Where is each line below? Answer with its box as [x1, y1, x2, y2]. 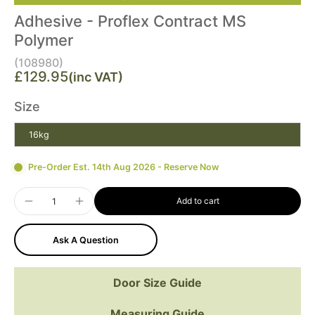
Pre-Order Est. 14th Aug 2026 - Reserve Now [28, 162, 219, 172]
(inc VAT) [68, 70, 123, 84]
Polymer [14, 31, 73, 49]
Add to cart [176, 195, 219, 206]
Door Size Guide [113, 276, 202, 290]
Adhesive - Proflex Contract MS [14, 12, 246, 30]
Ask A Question [53, 234, 119, 245]
